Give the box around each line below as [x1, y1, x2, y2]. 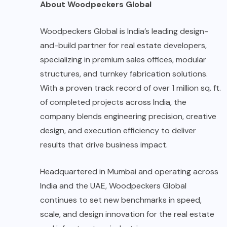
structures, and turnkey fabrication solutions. [40, 68, 208, 79]
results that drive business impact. [40, 139, 168, 150]
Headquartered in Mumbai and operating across [40, 166, 218, 177]
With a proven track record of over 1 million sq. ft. [40, 82, 221, 93]
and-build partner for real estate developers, [40, 40, 207, 51]
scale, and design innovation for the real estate [40, 208, 214, 219]
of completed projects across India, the [40, 96, 186, 107]
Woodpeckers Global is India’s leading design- [40, 25, 208, 36]
